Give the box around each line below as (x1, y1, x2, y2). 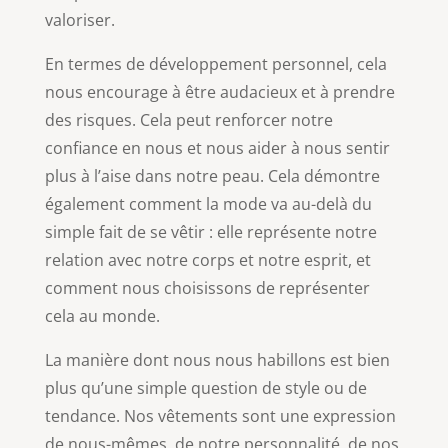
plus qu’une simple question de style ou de (44, 376, 367, 399)
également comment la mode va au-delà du (44, 192, 372, 215)
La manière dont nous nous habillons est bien (44, 348, 390, 371)
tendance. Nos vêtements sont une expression (44, 404, 396, 427)
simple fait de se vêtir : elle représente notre (44, 220, 377, 243)
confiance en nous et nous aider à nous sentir (44, 136, 390, 159)
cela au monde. (44, 304, 160, 327)
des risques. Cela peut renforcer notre (44, 108, 333, 131)
